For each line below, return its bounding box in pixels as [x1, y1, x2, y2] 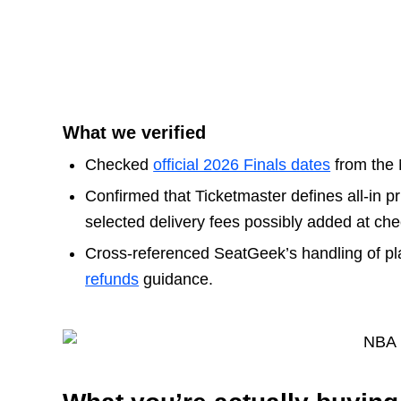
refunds [85, 270, 140, 289]
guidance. [139, 270, 214, 289]
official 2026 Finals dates [153, 156, 331, 175]
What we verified [63, 123, 207, 143]
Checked [85, 156, 154, 175]
